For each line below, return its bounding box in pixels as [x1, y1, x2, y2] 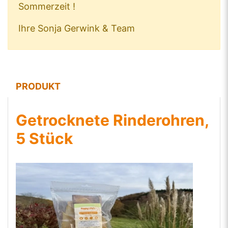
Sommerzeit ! [18, 1, 75, 12]
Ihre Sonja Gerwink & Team [18, 23, 135, 34]
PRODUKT [16, 81, 61, 92]
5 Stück [16, 129, 73, 148]
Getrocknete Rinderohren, [16, 111, 209, 129]
